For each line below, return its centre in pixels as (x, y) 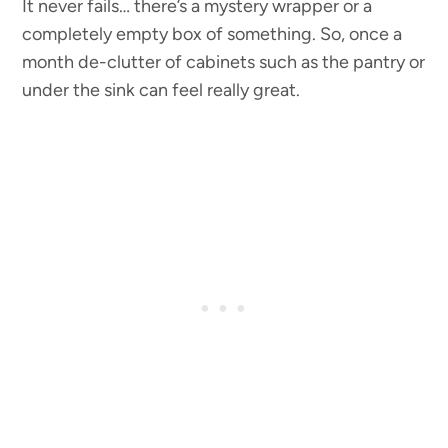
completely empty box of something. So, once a (212, 34)
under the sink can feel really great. (161, 90)
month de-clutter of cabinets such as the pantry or (224, 62)
